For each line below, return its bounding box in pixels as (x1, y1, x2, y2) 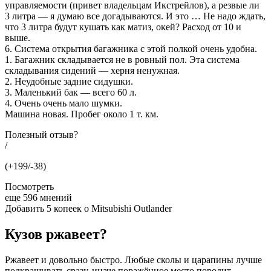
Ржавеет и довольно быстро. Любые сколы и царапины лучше (5, 254, 262, 265)
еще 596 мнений (5, 192, 72, 203)
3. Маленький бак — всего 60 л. (5, 87, 137, 97)
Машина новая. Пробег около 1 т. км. (5, 108, 158, 119)
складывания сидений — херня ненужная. (5, 65, 180, 76)
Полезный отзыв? (5, 129, 78, 140)
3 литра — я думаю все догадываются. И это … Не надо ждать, (5, 10, 266, 21)
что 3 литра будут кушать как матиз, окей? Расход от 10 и (5, 21, 241, 32)
